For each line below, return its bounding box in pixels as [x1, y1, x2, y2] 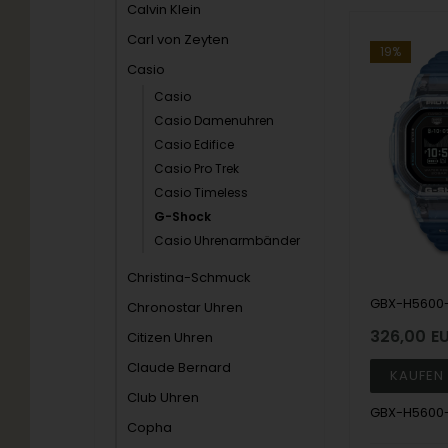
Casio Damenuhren [154, 112, 275, 129]
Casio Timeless [154, 184, 249, 201]
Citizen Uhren [127, 328, 214, 347]
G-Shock [154, 208, 212, 225]
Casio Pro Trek [154, 160, 240, 177]
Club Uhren [127, 388, 200, 407]
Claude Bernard [127, 358, 232, 377]
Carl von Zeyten [127, 30, 230, 49]
